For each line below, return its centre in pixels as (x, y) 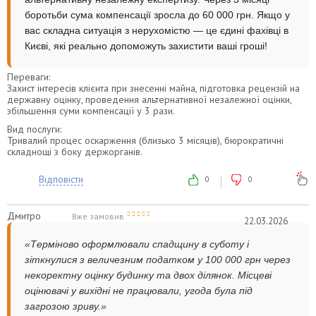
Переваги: (29, 77)
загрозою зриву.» (66, 306)
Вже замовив (98, 216)
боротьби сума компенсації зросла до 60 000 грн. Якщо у (157, 14)
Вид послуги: (34, 129)
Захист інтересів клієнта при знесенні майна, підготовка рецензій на (153, 88)
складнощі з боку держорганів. (75, 151)
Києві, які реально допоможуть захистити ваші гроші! (146, 45)
